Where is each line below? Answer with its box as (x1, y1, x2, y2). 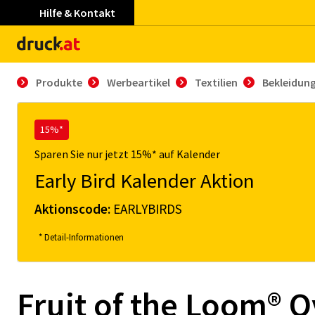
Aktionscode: (34, 200, 113, 217)
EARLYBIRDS (113, 200, 182, 217)
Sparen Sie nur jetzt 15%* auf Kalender (34, 147, 220, 161)
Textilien (195, 75, 238, 89)
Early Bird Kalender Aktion (34, 168, 255, 193)
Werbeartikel (107, 75, 170, 89)
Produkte (36, 75, 82, 89)
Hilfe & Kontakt (39, 6, 115, 20)
